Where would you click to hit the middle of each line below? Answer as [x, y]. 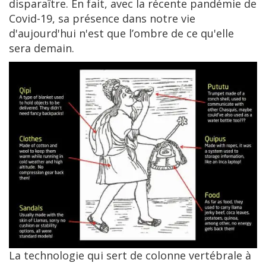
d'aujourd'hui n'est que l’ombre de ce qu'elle [121, 33]
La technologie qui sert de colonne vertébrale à [130, 255]
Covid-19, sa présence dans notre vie [102, 18]
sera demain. [42, 48]
